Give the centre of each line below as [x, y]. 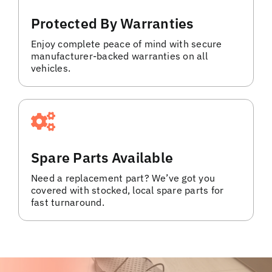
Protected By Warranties [112, 23]
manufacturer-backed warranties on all [119, 56]
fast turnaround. [67, 202]
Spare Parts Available [102, 157]
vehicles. [51, 68]
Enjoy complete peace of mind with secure [126, 43]
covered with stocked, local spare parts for [127, 190]
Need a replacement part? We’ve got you [123, 178]
